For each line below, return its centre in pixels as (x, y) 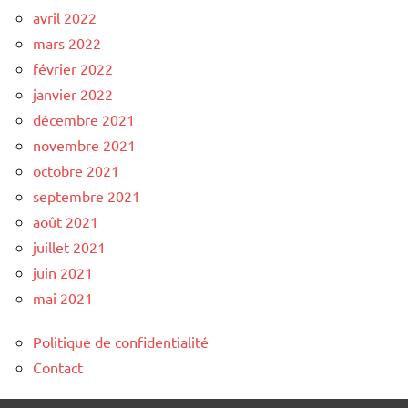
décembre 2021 (84, 119)
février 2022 (73, 68)
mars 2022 (67, 42)
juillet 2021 (69, 246)
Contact (58, 367)
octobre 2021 (76, 170)
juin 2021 (63, 272)
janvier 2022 (73, 93)
